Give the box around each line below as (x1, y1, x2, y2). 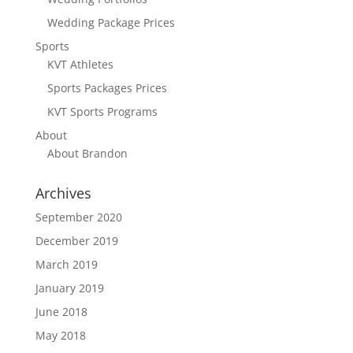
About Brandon (46, 146, 128, 161)
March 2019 (35, 257, 98, 272)
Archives (35, 184, 91, 203)
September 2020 (35, 210, 122, 225)
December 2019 (35, 233, 118, 248)
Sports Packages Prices (46, 80, 167, 95)
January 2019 (35, 281, 104, 295)
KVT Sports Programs (46, 104, 158, 119)
